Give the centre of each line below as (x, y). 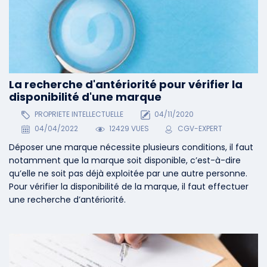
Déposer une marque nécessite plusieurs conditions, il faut (131, 148)
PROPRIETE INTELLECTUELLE (78, 114)
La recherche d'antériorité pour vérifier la (126, 84)
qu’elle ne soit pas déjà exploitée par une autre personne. (128, 174)
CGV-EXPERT (200, 129)
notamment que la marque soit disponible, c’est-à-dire (125, 161)
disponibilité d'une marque (85, 97)
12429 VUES (128, 129)
